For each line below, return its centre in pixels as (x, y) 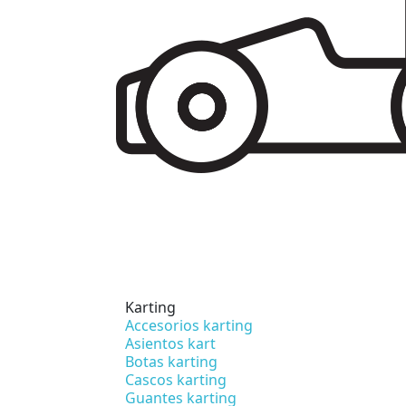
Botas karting (171, 361)
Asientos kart (170, 343)
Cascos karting (176, 379)
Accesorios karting (189, 325)
